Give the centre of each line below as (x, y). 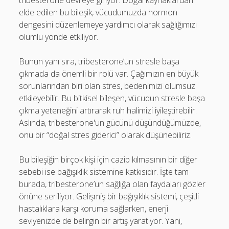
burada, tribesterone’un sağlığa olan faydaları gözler (112, 184)
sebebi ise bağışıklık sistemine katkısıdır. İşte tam (104, 172)
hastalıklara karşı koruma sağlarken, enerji (94, 209)
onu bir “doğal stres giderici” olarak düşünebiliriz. (106, 135)
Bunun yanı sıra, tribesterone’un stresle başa (99, 61)
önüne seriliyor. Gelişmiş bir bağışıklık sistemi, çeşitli (109, 196)
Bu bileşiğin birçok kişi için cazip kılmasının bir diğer (108, 159)
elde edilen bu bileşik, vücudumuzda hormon (98, 12)
